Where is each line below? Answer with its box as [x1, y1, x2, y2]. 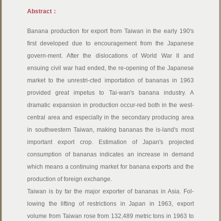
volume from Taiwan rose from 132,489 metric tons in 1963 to [27, 213, 194, 220]
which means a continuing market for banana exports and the [27, 163, 194, 170]
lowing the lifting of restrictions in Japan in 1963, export [27, 200, 194, 207]
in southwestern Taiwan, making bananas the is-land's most [27, 126, 194, 133]
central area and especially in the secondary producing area [27, 114, 194, 121]
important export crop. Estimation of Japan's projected [27, 139, 194, 146]
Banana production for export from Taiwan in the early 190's [27, 28, 194, 35]
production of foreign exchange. [27, 176, 112, 183]
